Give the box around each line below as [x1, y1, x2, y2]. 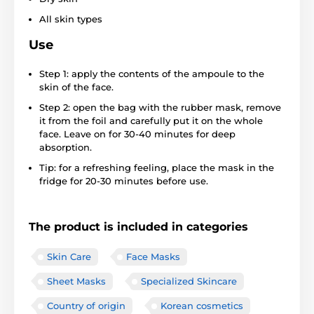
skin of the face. [39, 81, 114, 93]
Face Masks [126, 251, 180, 263]
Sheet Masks [47, 275, 106, 287]
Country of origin [47, 300, 125, 312]
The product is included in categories [29, 220, 248, 234]
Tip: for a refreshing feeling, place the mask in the [39, 162, 274, 174]
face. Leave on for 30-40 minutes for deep [39, 128, 235, 140]
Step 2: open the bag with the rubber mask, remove [39, 102, 281, 114]
